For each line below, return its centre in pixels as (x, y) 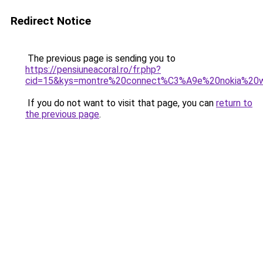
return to (234, 103)
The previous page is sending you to (100, 58)
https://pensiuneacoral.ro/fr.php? (93, 70)
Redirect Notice (51, 21)
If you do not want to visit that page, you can (121, 103)
